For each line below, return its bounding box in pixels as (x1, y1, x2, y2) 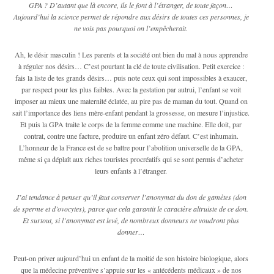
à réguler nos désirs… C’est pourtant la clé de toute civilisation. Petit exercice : (18, 61, 244, 71)
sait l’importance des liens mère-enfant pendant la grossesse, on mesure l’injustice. (12, 107, 250, 117)
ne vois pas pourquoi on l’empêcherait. (74, 23, 188, 33)
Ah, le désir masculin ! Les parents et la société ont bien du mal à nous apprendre (14, 49, 248, 59)
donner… (117, 226, 145, 237)
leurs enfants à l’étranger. (95, 165, 167, 176)
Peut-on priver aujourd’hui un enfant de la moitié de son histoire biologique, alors (13, 253, 248, 263)
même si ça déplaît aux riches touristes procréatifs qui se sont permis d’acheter (18, 154, 243, 164)
